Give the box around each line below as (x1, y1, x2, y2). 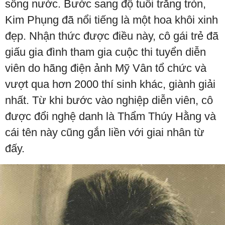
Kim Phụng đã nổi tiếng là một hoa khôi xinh (5, 13, 218, 26)
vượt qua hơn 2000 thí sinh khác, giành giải (5, 77, 215, 90)
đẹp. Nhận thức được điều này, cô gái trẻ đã (5, 29, 218, 42)
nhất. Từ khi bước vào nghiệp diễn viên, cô (5, 93, 213, 106)
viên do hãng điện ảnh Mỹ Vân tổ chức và (5, 61, 206, 74)
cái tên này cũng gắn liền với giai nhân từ (5, 126, 204, 139)
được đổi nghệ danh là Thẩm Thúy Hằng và (5, 109, 216, 123)
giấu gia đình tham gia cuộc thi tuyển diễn (5, 45, 206, 58)
